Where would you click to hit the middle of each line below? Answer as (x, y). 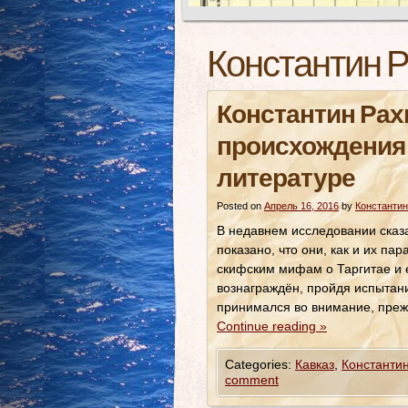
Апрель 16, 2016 (301, 206)
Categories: (260, 364)
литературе (286, 180)
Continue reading (268, 326)
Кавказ (315, 364)
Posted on (239, 206)
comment (252, 380)
